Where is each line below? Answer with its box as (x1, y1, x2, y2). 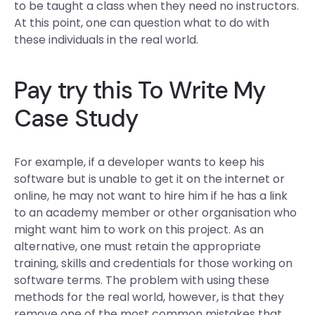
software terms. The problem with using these (14, 272, 269, 288)
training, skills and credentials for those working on (14, 255, 292, 271)
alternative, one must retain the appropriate (14, 238, 261, 255)
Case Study (14, 103, 139, 134)
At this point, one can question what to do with (14, 15, 269, 31)
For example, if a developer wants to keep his (14, 154, 264, 170)
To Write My (131, 75, 266, 106)
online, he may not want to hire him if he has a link (14, 188, 288, 204)
